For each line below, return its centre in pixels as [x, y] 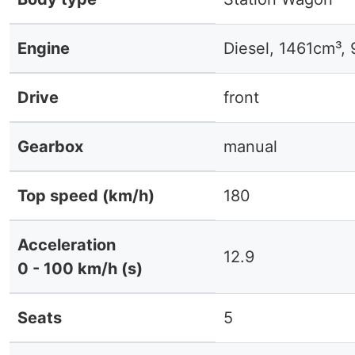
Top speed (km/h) [86, 196]
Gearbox [50, 147]
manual [250, 147]
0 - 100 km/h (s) [80, 269]
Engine [44, 48]
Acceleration [67, 245]
